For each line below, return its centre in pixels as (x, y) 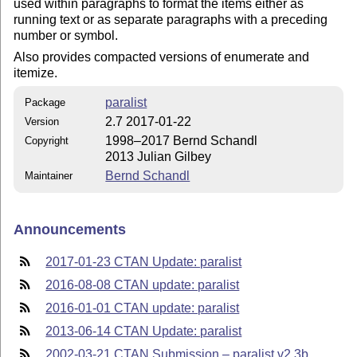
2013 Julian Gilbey (159, 157)
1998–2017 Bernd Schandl (182, 141)
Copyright (47, 141)
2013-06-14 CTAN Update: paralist (144, 331)
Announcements (70, 229)
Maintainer (49, 176)
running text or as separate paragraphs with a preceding (171, 20)
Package (45, 103)
